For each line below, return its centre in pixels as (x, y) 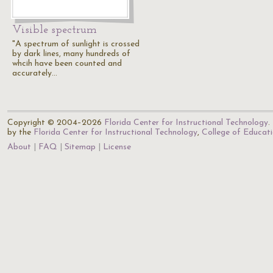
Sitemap (80, 147)
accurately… (35, 73)
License (117, 147)
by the (20, 133)
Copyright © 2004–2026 (56, 123)
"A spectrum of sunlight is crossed (76, 44)
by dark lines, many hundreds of (71, 54)
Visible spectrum (55, 30)
